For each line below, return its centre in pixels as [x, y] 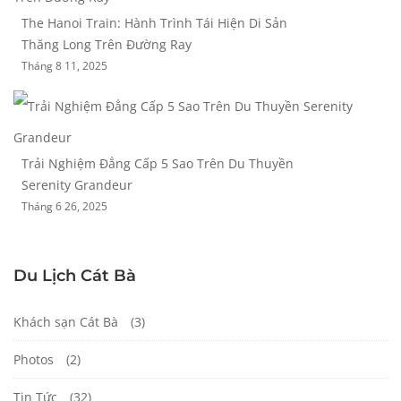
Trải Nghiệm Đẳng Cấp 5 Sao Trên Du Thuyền [158, 164]
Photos [34, 360]
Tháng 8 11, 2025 [64, 66]
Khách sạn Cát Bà [66, 322]
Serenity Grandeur [77, 185]
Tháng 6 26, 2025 [64, 207]
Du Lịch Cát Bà [75, 276]
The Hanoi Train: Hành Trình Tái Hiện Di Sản [154, 23]
